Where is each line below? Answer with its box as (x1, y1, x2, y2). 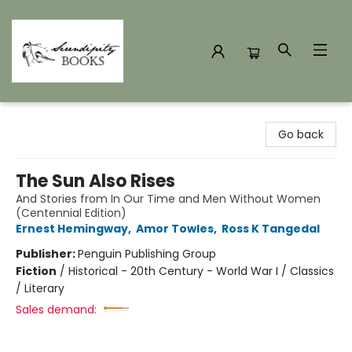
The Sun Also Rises (16, 169, 175, 193)
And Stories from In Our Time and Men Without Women (16, 191, 321, 207)
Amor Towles (136, 221, 214, 236)
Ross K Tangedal (222, 221, 320, 236)
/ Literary (16, 280, 64, 296)
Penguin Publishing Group (78, 246, 216, 262)
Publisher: (16, 246, 78, 262)
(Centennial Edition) (16, 205, 126, 221)
